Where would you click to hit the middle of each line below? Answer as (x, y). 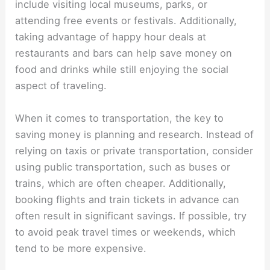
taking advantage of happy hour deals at (111, 37)
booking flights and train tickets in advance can (127, 199)
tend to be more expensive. (83, 248)
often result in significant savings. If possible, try (131, 215)
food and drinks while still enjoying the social (122, 70)
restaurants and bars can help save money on (124, 53)
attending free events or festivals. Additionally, (126, 21)
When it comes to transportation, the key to (120, 118)
